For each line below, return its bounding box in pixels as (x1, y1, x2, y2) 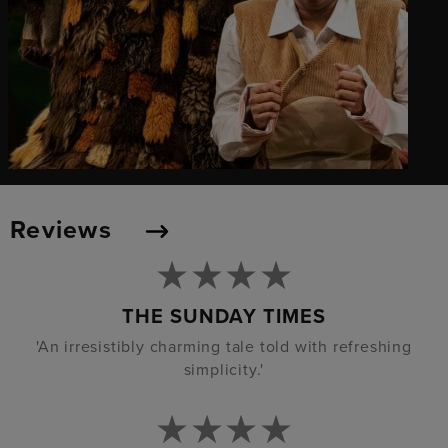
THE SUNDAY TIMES (122, 304, 326, 329)
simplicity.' (183, 359, 265, 380)
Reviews (10, 214, 119, 245)
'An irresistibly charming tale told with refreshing (36, 336, 412, 357)
